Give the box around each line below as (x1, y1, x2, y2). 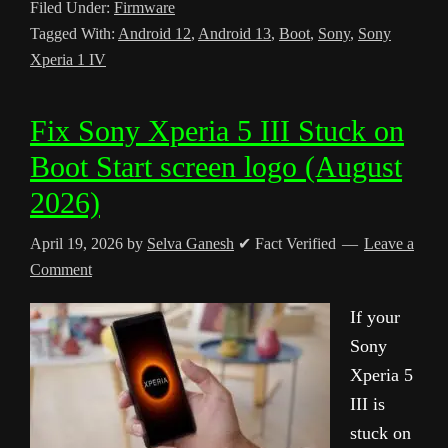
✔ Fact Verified (234, 235, 340, 252)
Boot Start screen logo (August (30, 150, 402, 183)
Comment (30, 261, 92, 278)
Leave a (364, 235, 414, 252)
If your (350, 307, 400, 327)
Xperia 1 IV (30, 51, 106, 68)
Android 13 (198, 25, 271, 42)
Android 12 (118, 25, 191, 42)
